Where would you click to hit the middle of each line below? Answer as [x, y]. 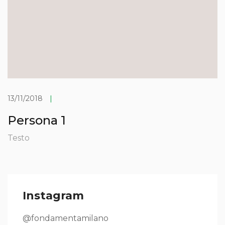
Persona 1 [37, 120]
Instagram [53, 195]
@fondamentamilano [66, 218]
